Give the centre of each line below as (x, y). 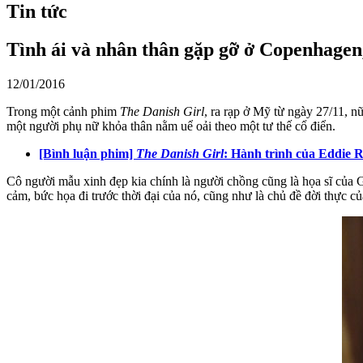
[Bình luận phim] (88, 153)
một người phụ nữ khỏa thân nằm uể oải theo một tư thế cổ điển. (171, 126)
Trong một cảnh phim (63, 111)
